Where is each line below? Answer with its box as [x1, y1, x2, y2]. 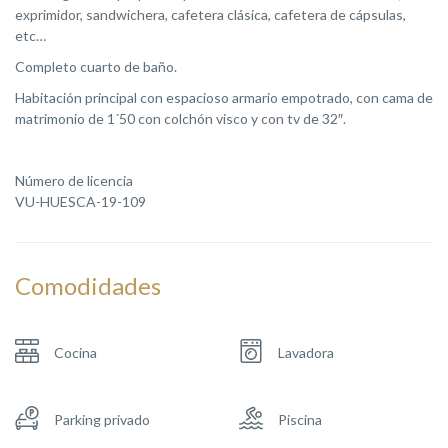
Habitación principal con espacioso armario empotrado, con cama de [15, 88, 433, 106]
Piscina [278, 410, 322, 428]
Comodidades [15, 270, 161, 300]
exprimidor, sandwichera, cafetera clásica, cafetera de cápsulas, [15, 5, 406, 23]
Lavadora [278, 343, 334, 361]
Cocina [54, 343, 97, 361]
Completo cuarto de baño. [15, 57, 177, 75]
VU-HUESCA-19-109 [15, 192, 146, 210]
